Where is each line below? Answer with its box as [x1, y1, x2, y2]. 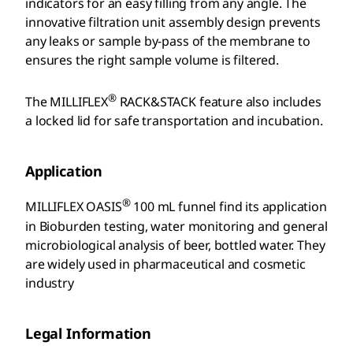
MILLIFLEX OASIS [25, 198, 122, 216]
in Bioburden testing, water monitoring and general [25, 217, 328, 235]
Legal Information [25, 323, 151, 343]
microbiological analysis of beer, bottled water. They [25, 236, 325, 254]
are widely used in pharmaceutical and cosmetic [25, 255, 306, 273]
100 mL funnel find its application [130, 198, 327, 216]
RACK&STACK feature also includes [116, 93, 321, 111]
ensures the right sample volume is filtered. [25, 50, 279, 69]
